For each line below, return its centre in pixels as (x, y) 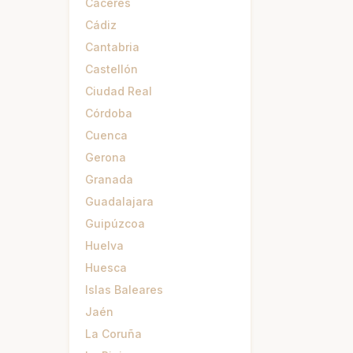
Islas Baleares (124, 290)
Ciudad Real (119, 91)
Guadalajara (119, 201)
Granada (109, 179)
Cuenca (106, 135)
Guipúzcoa (115, 223)
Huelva (104, 245)
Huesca (106, 268)
